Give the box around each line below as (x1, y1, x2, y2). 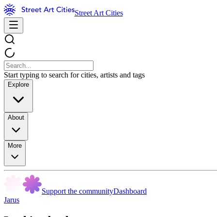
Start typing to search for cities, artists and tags (4, 71, 145, 79)
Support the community (42, 187, 113, 195)
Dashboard (113, 187, 147, 195)
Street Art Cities (74, 9, 123, 17)
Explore (8, 81, 29, 88)
